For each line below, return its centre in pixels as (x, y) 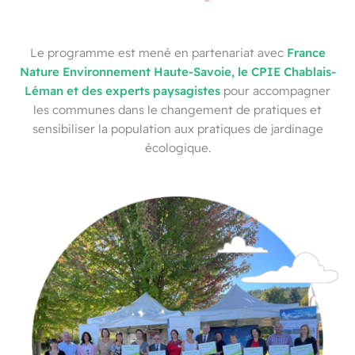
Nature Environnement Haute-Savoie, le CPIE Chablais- (177, 71)
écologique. (177, 147)
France (306, 52)
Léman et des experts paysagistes (122, 90)
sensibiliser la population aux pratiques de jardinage (177, 128)
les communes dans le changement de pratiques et (177, 109)
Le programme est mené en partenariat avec (158, 52)
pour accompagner (275, 90)
